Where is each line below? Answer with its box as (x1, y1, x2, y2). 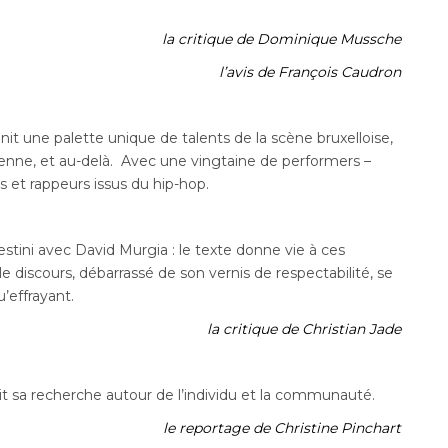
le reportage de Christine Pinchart (163, 419, 402, 438)
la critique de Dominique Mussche (162, 30, 402, 49)
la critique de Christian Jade (207, 320, 402, 339)
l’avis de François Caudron (219, 63, 402, 82)
